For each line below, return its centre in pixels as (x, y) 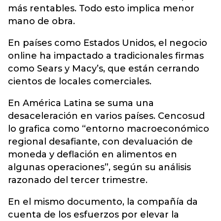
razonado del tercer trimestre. (78, 180)
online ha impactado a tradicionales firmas (106, 56)
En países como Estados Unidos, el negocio (108, 43)
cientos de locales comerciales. (80, 81)
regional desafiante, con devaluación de (100, 142)
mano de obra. (41, 21)
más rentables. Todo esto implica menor (101, 8)
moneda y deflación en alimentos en (92, 154)
